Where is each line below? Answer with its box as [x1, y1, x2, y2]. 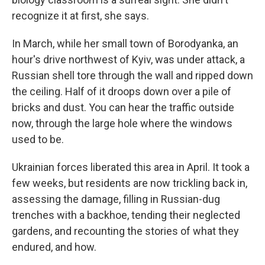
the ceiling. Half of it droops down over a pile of [12, 85, 231, 98]
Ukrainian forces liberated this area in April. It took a [12, 161, 250, 173]
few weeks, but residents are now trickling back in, [12, 177, 247, 189]
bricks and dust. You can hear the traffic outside [12, 101, 234, 114]
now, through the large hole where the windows [12, 117, 232, 130]
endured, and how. [12, 241, 96, 253]
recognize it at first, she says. [12, 9, 149, 22]
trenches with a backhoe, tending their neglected [12, 209, 240, 221]
